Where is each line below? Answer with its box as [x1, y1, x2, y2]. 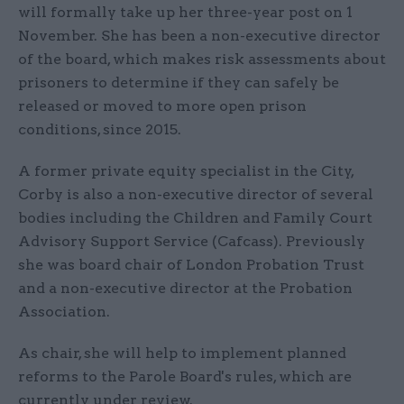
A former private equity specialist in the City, [18, 162, 353, 180]
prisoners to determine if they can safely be [18, 74, 339, 92]
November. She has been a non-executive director [18, 27, 381, 45]
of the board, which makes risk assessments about [18, 50, 386, 69]
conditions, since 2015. [18, 121, 181, 139]
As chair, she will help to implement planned [18, 344, 346, 363]
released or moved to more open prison [18, 97, 307, 115]
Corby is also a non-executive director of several [18, 186, 373, 204]
